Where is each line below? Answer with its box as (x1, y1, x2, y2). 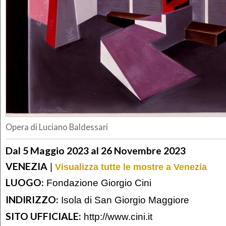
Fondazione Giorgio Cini (44, 177, 151, 189)
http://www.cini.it (84, 211, 152, 222)
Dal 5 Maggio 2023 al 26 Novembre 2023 (6, 144, 186, 156)
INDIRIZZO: (6, 193, 59, 205)
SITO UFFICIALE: (6, 210, 81, 222)
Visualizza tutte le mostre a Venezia (55, 161, 207, 172)
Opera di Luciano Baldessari (6, 122, 108, 133)
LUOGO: (6, 177, 44, 189)
